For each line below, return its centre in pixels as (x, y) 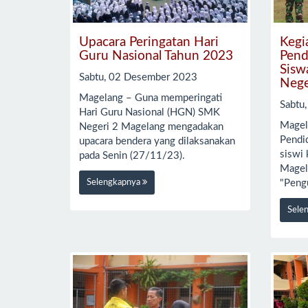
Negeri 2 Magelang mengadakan (151, 127)
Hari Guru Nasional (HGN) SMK (150, 113)
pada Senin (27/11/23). (132, 156)
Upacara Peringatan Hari (149, 43)
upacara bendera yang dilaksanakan (157, 142)
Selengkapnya (114, 182)
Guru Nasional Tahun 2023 (156, 56)
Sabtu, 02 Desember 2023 (138, 77)
